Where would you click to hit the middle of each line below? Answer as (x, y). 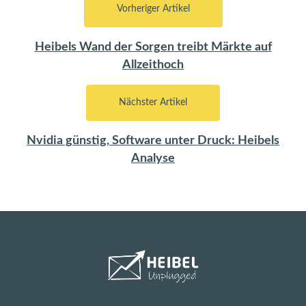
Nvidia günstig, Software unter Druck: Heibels (153, 141)
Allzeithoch (153, 65)
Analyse (153, 158)
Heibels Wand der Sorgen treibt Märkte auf (153, 47)
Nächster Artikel (153, 103)
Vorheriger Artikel (153, 9)
